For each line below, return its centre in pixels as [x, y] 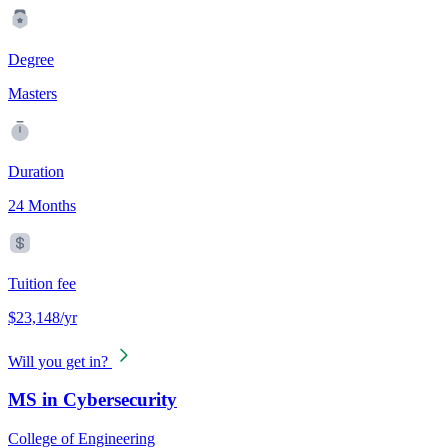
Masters [32, 93]
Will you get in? [58, 361]
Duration [36, 171]
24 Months [42, 205]
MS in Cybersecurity [92, 400]
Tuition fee [42, 283]
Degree [31, 59]
